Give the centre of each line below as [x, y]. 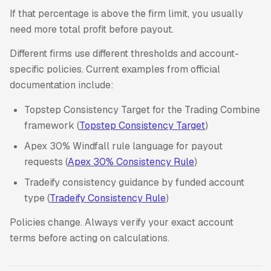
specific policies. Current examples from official [115, 70]
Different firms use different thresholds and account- [124, 54]
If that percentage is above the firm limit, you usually [126, 13]
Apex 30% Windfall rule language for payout [123, 146]
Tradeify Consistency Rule [108, 198]
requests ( [46, 162]
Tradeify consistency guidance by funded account [134, 182]
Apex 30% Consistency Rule [131, 162]
